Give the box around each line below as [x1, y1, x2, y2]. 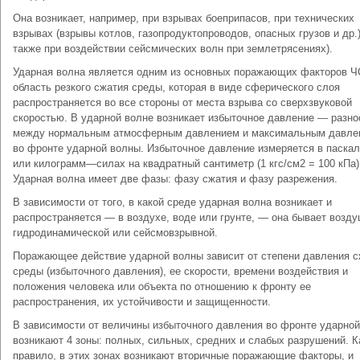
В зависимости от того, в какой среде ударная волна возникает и [13, 196, 332, 208]
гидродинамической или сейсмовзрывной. [13, 227, 218, 239]
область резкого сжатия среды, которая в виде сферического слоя [13, 81, 340, 93]
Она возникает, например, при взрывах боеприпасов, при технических [13, 12, 354, 24]
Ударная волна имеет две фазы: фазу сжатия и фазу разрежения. [13, 173, 337, 185]
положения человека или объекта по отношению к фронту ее [13, 280, 311, 292]
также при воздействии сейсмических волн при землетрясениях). [13, 43, 333, 55]
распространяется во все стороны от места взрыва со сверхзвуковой [13, 96, 352, 108]
